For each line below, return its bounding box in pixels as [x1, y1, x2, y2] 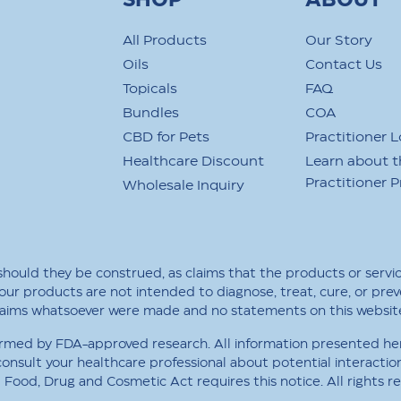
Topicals [123, 82, 177, 96]
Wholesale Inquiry [123, 179, 244, 192]
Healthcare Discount [123, 155, 264, 168]
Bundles [123, 107, 179, 120]
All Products [123, 34, 207, 47]
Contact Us [305, 58, 382, 72]
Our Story [305, 34, 372, 47]
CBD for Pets [123, 131, 209, 144]
